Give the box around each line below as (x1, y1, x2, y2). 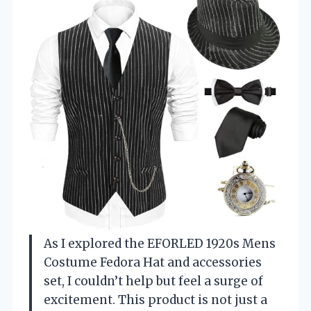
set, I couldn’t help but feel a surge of (44, 273, 263, 289)
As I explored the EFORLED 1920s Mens (44, 235, 276, 251)
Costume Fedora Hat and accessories (44, 254, 262, 270)
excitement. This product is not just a (44, 292, 267, 308)
